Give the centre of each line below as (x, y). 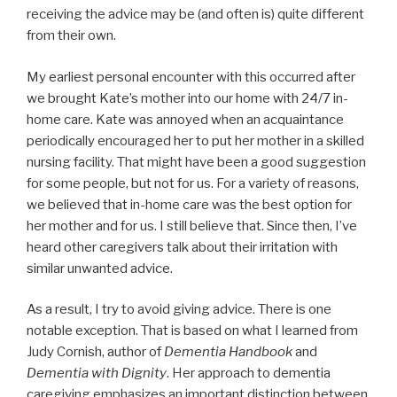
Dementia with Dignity (97, 374)
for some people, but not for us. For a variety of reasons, (193, 183)
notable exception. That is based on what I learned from (192, 331)
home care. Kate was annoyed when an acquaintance (185, 119)
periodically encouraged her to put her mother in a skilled (195, 140)
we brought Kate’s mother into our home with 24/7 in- (187, 98)
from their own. (71, 36)
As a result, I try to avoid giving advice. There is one (179, 310)
